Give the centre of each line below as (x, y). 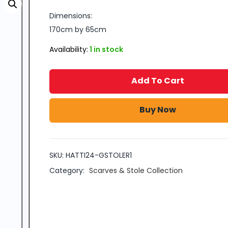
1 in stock (106, 49)
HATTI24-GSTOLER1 (98, 155)
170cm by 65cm (78, 29)
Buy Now (158, 109)
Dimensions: (70, 16)
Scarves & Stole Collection (136, 170)
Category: (68, 170)
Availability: (68, 49)
